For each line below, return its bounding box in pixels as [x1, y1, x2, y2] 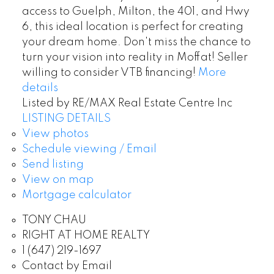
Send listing [21, 159, 84, 171]
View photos [21, 128, 89, 140]
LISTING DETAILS [21, 113, 111, 125]
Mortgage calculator [21, 190, 131, 201]
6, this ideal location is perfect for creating [21, 21, 243, 33]
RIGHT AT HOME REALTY [21, 230, 150, 242]
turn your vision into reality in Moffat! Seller [21, 52, 248, 64]
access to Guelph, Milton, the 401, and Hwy [21, 6, 250, 18]
